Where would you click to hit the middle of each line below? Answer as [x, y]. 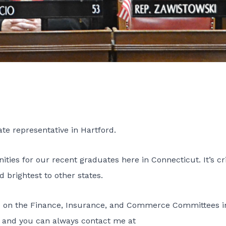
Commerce [148, 205]
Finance [46, 205]
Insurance [85, 205]
